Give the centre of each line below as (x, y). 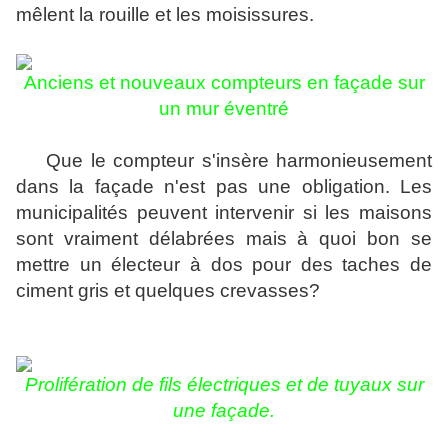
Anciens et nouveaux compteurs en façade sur (224, 83)
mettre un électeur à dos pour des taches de (224, 265)
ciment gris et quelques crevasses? (170, 291)
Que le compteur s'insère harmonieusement (224, 161)
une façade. (224, 411)
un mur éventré (224, 109)
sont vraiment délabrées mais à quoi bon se (224, 239)
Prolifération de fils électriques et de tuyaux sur (224, 385)
